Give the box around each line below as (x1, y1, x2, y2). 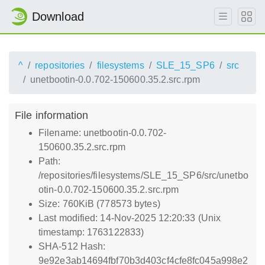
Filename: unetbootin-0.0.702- (38, 128, 166, 138)
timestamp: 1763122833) (38, 227, 144, 237)
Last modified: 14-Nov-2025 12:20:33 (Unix (38, 213, 221, 223)
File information (15, 109, 89, 121)
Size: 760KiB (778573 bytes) (38, 199, 160, 209)
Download (32, 10, 84, 23)
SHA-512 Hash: (38, 241, 106, 251)
